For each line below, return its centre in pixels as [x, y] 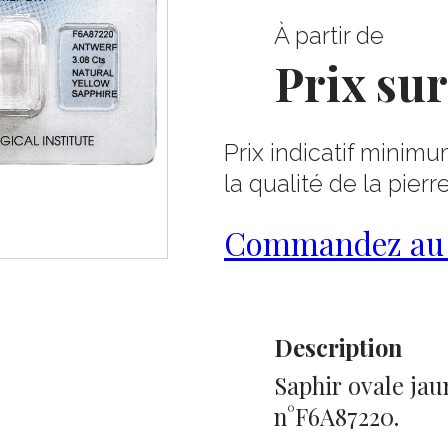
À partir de [329, 36]
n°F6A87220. [336, 416]
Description [338, 347]
